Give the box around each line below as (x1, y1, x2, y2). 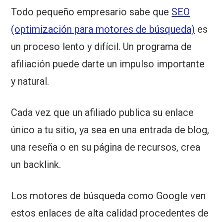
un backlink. (11, 159, 61, 171)
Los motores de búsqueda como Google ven (11, 190, 206, 202)
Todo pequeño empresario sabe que (11, 6, 172, 18)
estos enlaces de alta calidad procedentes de (11, 207, 209, 220)
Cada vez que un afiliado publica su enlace (11, 107, 194, 119)
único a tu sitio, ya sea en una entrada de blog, (11, 124, 210, 136)
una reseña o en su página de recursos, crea (11, 141, 201, 154)
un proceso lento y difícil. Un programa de (11, 41, 192, 53)
